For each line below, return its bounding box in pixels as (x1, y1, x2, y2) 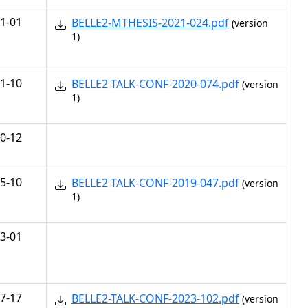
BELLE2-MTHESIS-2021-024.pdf (71, 15, 229, 30)
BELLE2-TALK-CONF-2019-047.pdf (71, 175, 239, 190)
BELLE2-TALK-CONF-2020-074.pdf (71, 76, 239, 91)
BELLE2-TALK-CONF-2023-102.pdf (71, 291, 239, 306)
